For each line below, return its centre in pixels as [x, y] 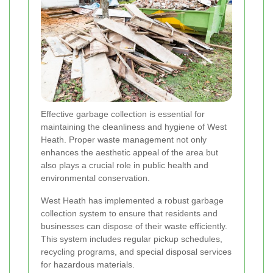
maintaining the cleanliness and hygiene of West [134, 127]
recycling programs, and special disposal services [136, 252]
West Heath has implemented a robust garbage [132, 201]
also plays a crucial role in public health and [125, 165]
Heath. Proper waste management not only [124, 140]
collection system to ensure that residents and [129, 214]
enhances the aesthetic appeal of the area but [129, 153]
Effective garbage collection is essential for [123, 114]
